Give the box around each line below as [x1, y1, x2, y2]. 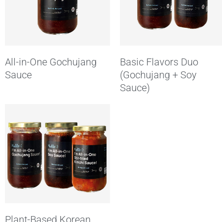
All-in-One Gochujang [5, 55, 97, 68]
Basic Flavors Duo [120, 55, 199, 68]
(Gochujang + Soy [120, 68, 197, 81]
